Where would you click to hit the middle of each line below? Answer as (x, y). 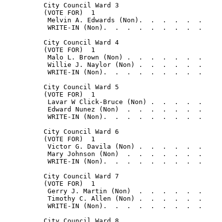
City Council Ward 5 (61, 87)
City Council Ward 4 (61, 43)
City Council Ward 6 (61, 132)
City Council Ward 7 (61, 176)
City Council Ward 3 (61, 5)
